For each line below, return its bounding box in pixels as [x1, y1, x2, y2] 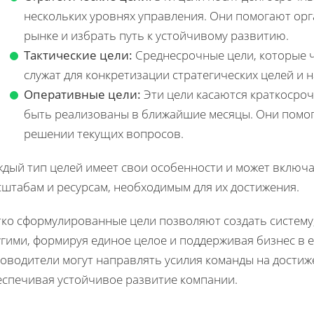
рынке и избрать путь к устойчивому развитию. [24, 27, 289, 44]
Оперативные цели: [24, 86, 141, 103]
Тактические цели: [24, 47, 132, 64]
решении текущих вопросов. [24, 125, 184, 142]
